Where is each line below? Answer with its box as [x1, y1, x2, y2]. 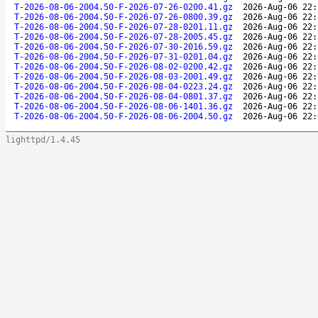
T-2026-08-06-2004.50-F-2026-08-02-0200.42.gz [14, 61, 233, 72]
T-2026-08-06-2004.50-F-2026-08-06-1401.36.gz [14, 101, 233, 111]
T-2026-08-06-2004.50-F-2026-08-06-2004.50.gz [14, 111, 233, 121]
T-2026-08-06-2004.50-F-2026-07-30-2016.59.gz [14, 41, 233, 52]
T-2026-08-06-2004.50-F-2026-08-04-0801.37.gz [14, 91, 233, 102]
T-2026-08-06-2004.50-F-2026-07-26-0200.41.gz [14, 1, 233, 12]
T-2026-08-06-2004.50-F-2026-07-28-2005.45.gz [14, 31, 233, 42]
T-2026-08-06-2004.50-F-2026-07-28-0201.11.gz [14, 21, 233, 32]
